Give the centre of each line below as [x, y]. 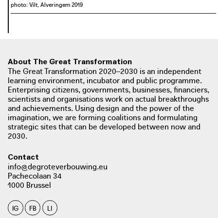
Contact [23, 156]
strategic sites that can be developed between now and [104, 126]
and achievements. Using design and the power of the [101, 107]
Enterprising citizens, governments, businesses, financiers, [109, 89]
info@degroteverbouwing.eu [58, 166]
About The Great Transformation [70, 61]
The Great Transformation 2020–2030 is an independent [105, 70]
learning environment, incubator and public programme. [105, 80]
